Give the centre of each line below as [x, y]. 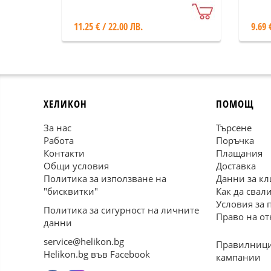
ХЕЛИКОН [65, 104]
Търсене [234, 128]
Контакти [64, 153]
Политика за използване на [105, 178]
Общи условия [76, 166]
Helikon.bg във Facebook [97, 254]
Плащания [239, 153]
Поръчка [235, 140]
